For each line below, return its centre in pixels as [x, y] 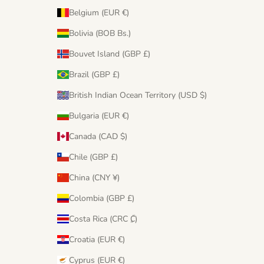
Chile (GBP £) [114, 157]
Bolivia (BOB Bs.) [124, 34]
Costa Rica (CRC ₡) [134, 219]
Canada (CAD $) [124, 137]
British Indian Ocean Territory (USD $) [203, 95]
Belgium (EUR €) [126, 13]
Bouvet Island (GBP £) [147, 54]
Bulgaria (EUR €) [126, 116]
